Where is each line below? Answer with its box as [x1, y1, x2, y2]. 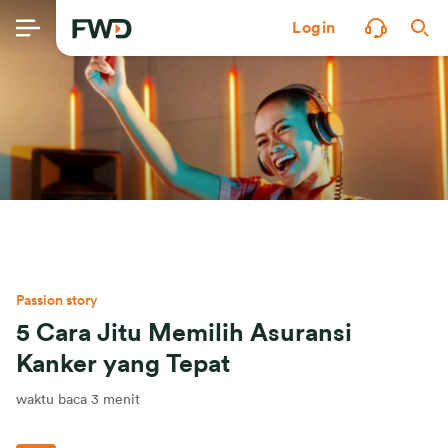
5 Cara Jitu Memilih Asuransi [16, 321, 352, 346]
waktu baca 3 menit [16, 393, 140, 407]
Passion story [16, 294, 98, 308]
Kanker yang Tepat [16, 352, 230, 377]
